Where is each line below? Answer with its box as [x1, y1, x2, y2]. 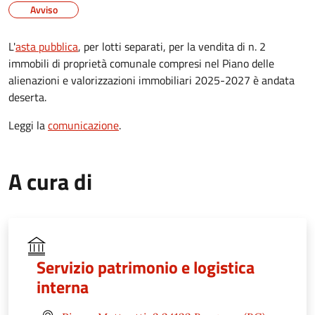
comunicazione [48, 116, 119, 134]
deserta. [8, 88, 46, 105]
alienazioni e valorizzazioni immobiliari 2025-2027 [8, 71, 253, 89]
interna [37, 274, 89, 300]
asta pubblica [15, 37, 78, 55]
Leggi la [8, 116, 48, 134]
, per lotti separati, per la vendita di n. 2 [78, 37, 266, 55]
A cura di [8, 164, 92, 198]
